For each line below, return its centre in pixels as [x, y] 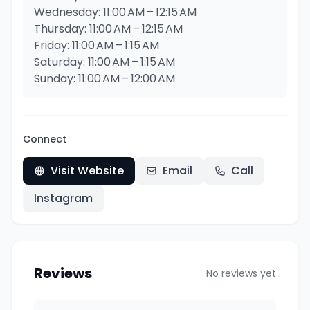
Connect [45, 139]
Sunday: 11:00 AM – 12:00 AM [104, 79]
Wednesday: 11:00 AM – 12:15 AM [115, 12]
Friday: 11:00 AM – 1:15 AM [97, 45]
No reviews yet [241, 273]
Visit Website [87, 171]
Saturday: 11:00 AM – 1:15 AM [104, 62]
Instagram [63, 198]
